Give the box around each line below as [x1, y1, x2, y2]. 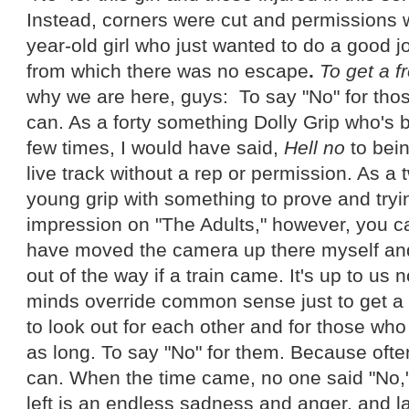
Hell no [284, 136, 346, 158]
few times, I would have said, [26, 136, 285, 158]
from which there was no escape [26, 59, 309, 81]
